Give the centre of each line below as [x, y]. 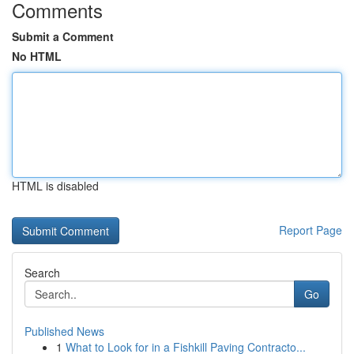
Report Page [311, 230]
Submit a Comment [63, 36]
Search [42, 273]
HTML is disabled [55, 186]
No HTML [37, 56]
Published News [64, 331]
